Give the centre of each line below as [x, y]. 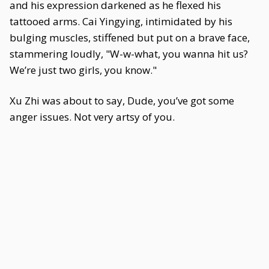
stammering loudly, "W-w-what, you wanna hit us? [129, 54]
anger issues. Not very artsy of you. [92, 117]
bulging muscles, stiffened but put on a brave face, [130, 38]
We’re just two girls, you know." [83, 70]
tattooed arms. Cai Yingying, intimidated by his [121, 21]
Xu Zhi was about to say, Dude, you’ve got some [122, 101]
